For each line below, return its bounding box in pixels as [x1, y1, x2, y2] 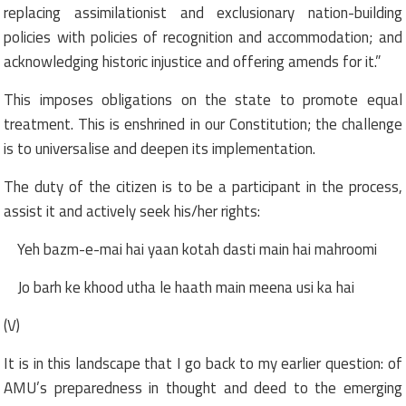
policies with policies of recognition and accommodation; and [4, 24, 402, 49]
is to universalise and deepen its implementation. [4, 136, 316, 160]
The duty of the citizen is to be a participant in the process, [4, 174, 402, 198]
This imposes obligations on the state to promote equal [4, 87, 402, 111]
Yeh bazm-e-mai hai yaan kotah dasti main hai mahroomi [17, 237, 378, 261]
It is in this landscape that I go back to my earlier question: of [4, 351, 402, 375]
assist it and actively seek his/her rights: [4, 198, 261, 223]
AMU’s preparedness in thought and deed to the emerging [4, 375, 402, 400]
